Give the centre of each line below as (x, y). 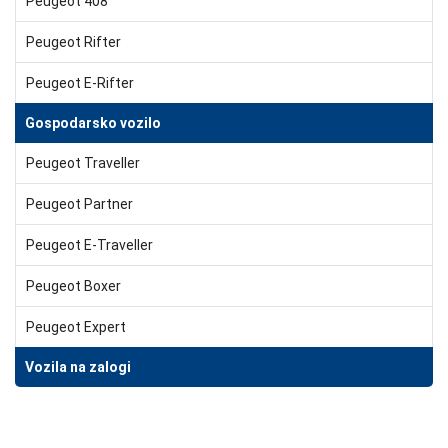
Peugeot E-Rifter (80, 82)
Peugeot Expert (76, 326)
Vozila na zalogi (78, 366)
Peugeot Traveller (83, 162)
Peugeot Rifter (73, 41)
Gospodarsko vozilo (93, 122)
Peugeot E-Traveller (89, 244)
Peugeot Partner (79, 203)
